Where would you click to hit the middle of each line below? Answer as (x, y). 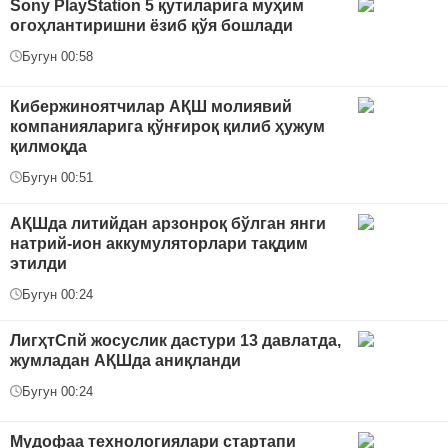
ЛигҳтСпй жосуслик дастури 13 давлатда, (175, 340)
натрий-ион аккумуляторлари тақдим (159, 243)
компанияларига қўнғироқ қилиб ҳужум (167, 126)
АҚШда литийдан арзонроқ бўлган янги (168, 223)
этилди (38, 263)
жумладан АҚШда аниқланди (125, 360)
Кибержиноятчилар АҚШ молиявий (151, 106)
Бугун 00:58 (57, 56)
